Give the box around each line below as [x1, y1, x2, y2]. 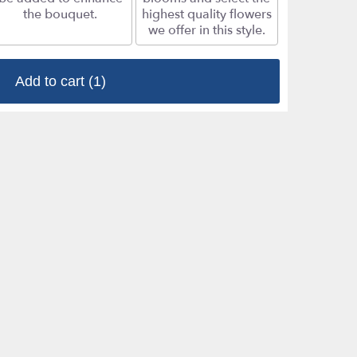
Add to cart [15, 73, 88, 90]
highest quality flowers [141, 6, 272, 24]
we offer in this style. [147, 22, 265, 40]
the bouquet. [23, 6, 98, 24]
